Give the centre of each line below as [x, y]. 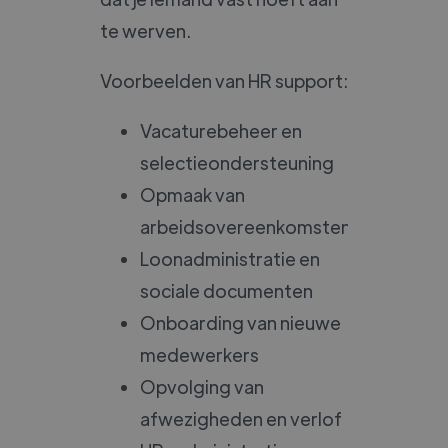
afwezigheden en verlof [241, 418]
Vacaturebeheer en [221, 130]
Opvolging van [202, 386]
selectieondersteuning [237, 162]
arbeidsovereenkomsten [245, 226]
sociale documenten [226, 290]
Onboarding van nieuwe [240, 322]
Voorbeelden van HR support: [224, 80]
